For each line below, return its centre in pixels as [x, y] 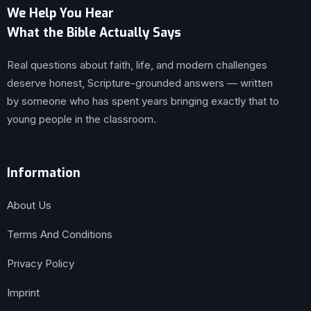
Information [44, 173]
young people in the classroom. [82, 119]
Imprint [23, 292]
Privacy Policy [41, 263]
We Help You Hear [60, 13]
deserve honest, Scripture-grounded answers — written [140, 83]
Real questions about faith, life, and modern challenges [137, 65]
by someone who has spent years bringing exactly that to [143, 101]
